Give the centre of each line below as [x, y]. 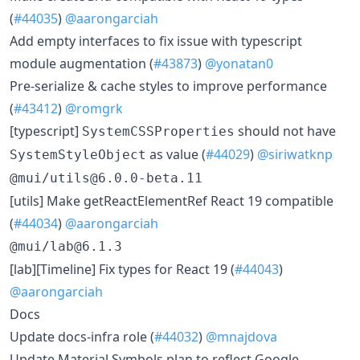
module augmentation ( [82, 63]
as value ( [176, 154]
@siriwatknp [295, 154]
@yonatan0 [239, 63]
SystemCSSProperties [158, 131]
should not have [285, 131]
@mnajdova [241, 336]
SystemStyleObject [78, 154]
